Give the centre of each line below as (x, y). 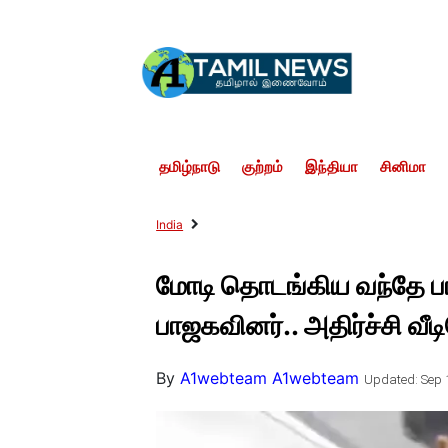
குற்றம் (263, 167)
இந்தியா (332, 167)
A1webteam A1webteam (270, 378)
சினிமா (403, 167)
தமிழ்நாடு (190, 167)
